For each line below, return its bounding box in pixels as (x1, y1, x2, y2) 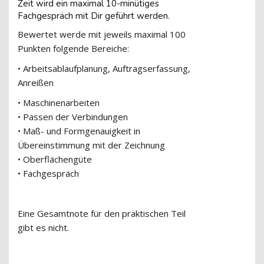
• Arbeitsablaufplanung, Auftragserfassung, (18, 62, 190, 74)
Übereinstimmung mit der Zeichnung (18, 139, 165, 151)
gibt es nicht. (18, 222, 69, 233)
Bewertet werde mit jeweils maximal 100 (18, 28, 186, 40)
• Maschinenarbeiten (18, 97, 100, 108)
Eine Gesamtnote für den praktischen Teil (18, 207, 186, 219)
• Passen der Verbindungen (18, 111, 128, 123)
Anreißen (18, 77, 54, 88)
